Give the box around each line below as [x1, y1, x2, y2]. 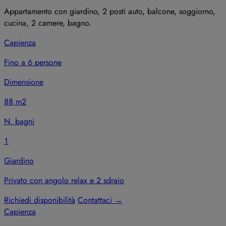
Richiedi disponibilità [4, 194, 75, 206]
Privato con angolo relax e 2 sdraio [4, 174, 124, 186]
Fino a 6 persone [4, 56, 62, 68]
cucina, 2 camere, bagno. [4, 17, 91, 29]
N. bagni [4, 115, 34, 127]
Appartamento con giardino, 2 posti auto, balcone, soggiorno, [4, 5, 215, 17]
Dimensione [4, 76, 43, 88]
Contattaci [78, 194, 115, 206]
